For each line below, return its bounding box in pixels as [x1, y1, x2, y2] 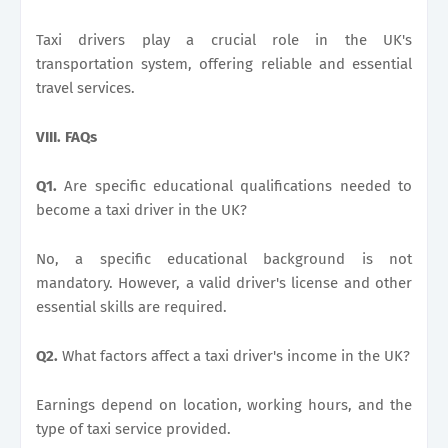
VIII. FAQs [36, 127, 97, 146]
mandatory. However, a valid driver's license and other [36, 273, 412, 292]
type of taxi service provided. [36, 419, 231, 438]
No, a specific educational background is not [36, 249, 412, 268]
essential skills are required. [36, 297, 227, 316]
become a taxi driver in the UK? [36, 200, 247, 219]
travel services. [36, 78, 135, 97]
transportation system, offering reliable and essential [36, 54, 412, 73]
